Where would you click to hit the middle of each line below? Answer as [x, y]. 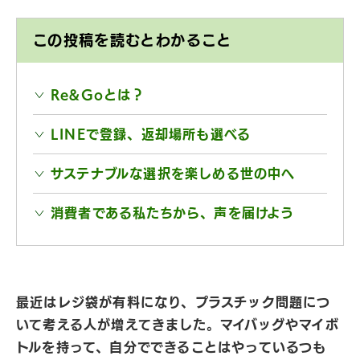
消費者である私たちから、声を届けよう [173, 213]
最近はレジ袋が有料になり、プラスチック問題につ [174, 302]
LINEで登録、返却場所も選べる [151, 134]
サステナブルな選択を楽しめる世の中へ [173, 174]
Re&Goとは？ [98, 95]
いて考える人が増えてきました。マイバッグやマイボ [178, 325]
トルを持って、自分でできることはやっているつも [172, 347]
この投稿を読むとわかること [133, 40]
